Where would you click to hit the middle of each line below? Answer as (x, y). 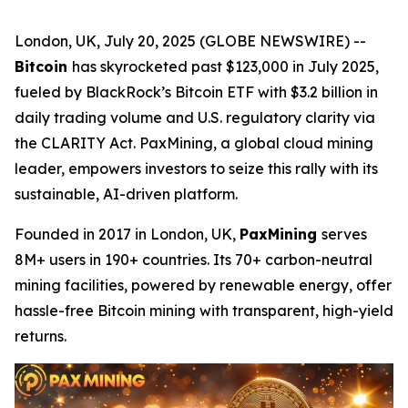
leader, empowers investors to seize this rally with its (196, 168)
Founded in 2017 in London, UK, (127, 234)
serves (344, 234)
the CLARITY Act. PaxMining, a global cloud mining (194, 143)
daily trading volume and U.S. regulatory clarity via (195, 117)
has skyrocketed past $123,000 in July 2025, (225, 66)
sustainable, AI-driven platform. (126, 194)
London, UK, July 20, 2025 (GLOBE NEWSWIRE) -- (190, 41)
